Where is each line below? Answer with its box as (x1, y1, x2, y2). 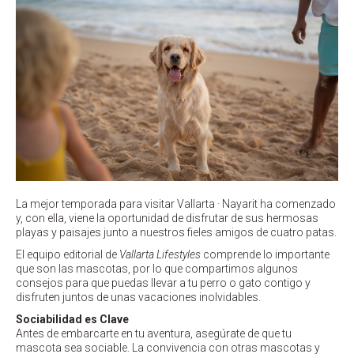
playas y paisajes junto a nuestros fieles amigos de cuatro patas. (16, 226, 337, 239)
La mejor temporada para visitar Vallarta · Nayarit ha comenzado (16, 198, 336, 211)
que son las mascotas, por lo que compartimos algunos (16, 262, 298, 276)
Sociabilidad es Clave (16, 313, 129, 326)
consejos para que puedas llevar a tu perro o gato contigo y (16, 277, 311, 290)
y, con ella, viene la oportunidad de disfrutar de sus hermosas (16, 212, 318, 225)
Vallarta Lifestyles (119, 248, 201, 262)
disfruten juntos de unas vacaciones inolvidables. (16, 291, 261, 304)
